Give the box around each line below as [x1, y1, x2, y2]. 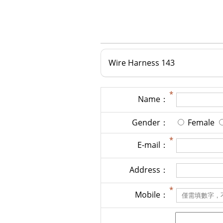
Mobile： [135, 189, 168, 200]
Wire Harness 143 [109, 57, 175, 68]
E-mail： [137, 139, 168, 150]
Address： [129, 164, 168, 175]
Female [186, 117, 217, 128]
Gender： [132, 117, 168, 128]
